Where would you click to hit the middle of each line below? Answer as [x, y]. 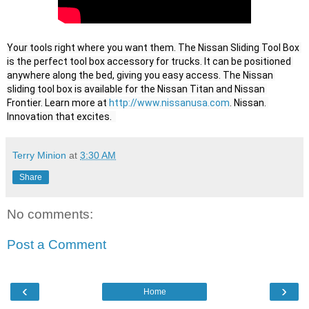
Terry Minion [39, 156]
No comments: [50, 215]
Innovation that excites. [61, 117]
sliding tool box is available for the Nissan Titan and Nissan [136, 89]
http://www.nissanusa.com [169, 103]
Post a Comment [57, 244]
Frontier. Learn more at [58, 103]
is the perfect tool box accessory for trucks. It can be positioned [149, 62]
